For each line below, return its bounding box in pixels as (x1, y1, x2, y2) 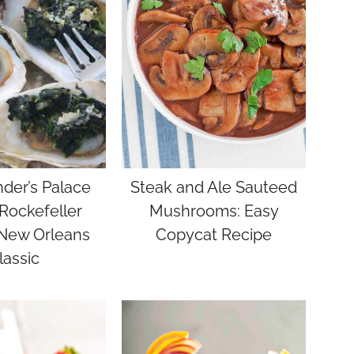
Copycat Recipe (156, 225, 272, 244)
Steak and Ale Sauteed (130, 178, 297, 197)
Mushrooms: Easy (149, 201, 279, 220)
